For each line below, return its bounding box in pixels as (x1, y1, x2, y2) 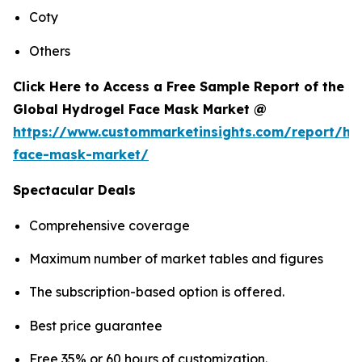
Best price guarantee (29, 317, 162, 334)
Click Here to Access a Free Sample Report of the (13, 78, 344, 95)
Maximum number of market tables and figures (29, 250, 323, 267)
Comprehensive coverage (29, 217, 190, 234)
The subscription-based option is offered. (29, 284, 284, 301)
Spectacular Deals (13, 181, 136, 198)
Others (29, 42, 70, 59)
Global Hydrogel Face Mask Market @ (13, 100, 271, 117)
